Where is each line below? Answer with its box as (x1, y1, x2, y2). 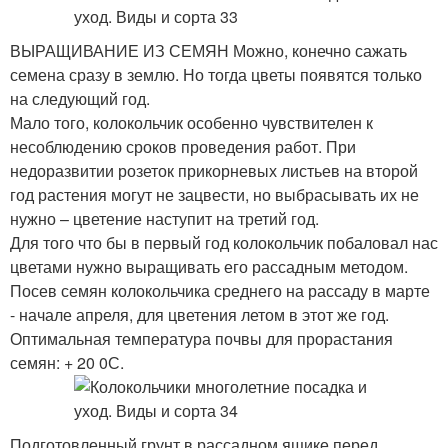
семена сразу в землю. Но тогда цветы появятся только (10, 63, 422, 86)
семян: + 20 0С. (10, 351, 124, 374)
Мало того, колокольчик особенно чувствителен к (10, 111, 373, 134)
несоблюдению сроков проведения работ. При (10, 135, 356, 158)
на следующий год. (10, 87, 150, 110)
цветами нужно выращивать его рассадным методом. (10, 255, 408, 278)
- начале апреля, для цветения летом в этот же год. (10, 303, 389, 326)
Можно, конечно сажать (233, 39, 407, 62)
